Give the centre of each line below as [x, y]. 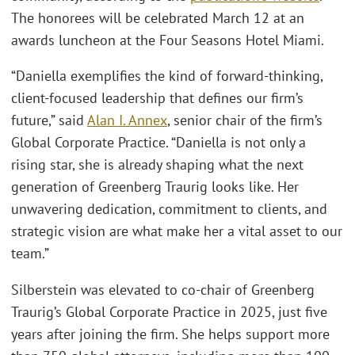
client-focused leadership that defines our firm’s [157, 98]
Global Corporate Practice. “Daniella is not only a [158, 143]
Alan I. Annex [127, 120]
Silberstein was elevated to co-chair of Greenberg [163, 289]
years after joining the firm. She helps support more [170, 334]
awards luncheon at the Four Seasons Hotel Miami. [168, 40]
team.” [30, 254]
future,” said [49, 120]
